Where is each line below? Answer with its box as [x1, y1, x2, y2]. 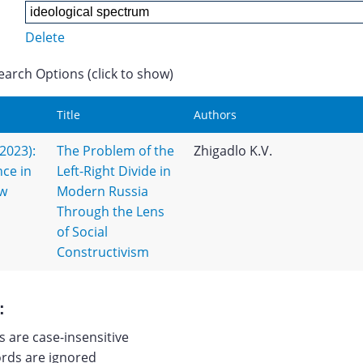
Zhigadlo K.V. [193, 142, 272, 160]
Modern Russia [56, 182, 148, 200]
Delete [24, 28, 65, 46]
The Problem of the [56, 142, 174, 160]
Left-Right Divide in [56, 162, 171, 180]
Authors [193, 107, 237, 122]
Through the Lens [56, 203, 164, 220]
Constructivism [56, 243, 149, 261]
